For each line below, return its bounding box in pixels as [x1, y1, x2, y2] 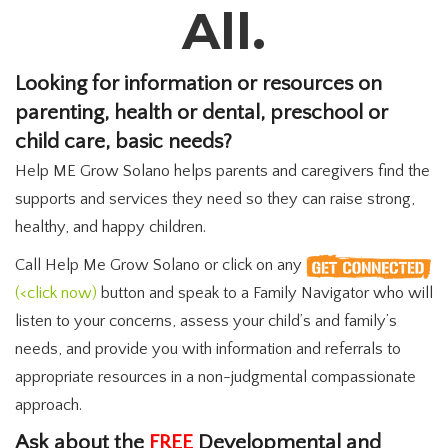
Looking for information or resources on [15, 72, 382, 96]
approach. [15, 396, 82, 414]
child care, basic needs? [15, 130, 232, 154]
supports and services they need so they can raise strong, [15, 190, 415, 208]
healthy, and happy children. [15, 218, 206, 236]
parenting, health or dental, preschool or [15, 101, 388, 125]
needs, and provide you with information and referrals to [15, 340, 401, 358]
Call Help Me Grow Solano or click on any [15, 256, 306, 274]
